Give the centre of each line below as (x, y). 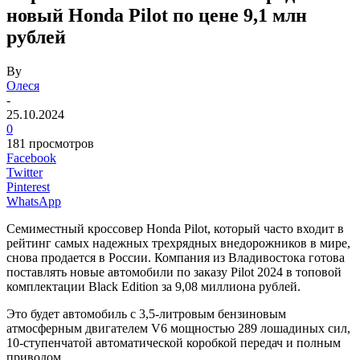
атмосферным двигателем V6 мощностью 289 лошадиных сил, (178, 328)
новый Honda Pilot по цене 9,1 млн (157, 15)
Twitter (25, 172)
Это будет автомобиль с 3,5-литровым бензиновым (146, 313)
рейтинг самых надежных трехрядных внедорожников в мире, (178, 243)
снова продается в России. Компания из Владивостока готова (176, 257)
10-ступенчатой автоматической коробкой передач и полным (174, 342)
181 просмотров (50, 143)
